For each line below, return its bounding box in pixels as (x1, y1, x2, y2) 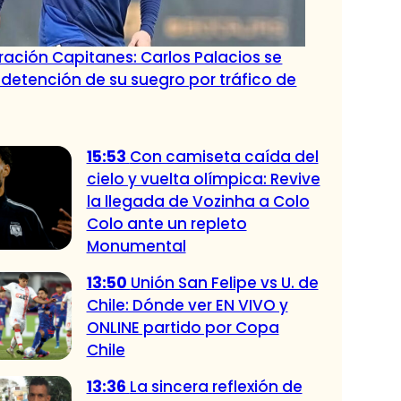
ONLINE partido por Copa (86, 317, 279, 339)
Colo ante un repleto (86, 213, 247, 235)
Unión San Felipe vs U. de (130, 272, 319, 294)
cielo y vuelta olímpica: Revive (86, 168, 320, 191)
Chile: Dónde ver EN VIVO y (86, 294, 288, 317)
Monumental (86, 235, 186, 258)
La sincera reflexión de (129, 376, 303, 398)
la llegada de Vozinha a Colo (86, 191, 310, 213)
